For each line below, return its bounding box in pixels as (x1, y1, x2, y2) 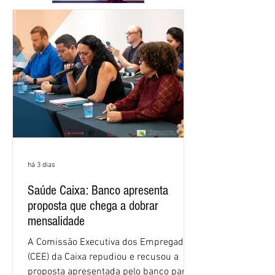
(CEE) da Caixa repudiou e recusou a (28, 250, 179, 263)
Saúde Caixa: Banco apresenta (28, 182, 168, 198)
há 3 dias (28, 160, 55, 169)
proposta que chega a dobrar (28, 198, 158, 214)
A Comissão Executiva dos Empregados (28, 236, 193, 249)
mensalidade (28, 213, 85, 229)
